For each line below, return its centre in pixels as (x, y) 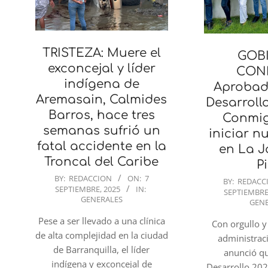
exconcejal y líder (101, 69)
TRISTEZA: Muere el (101, 53)
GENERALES (101, 200)
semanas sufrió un (101, 131)
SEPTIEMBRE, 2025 (88, 189)
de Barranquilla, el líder (102, 250)
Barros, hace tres (101, 115)
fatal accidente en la (101, 147)
